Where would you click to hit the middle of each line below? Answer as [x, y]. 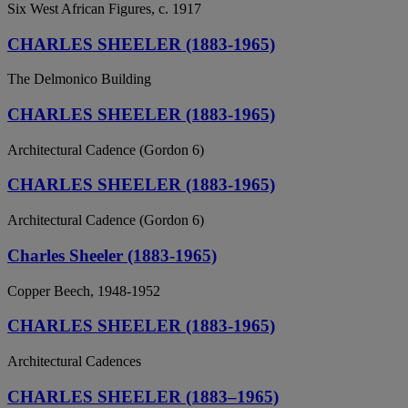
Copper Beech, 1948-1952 [84, 291]
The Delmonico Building [79, 79]
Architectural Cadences [74, 361]
